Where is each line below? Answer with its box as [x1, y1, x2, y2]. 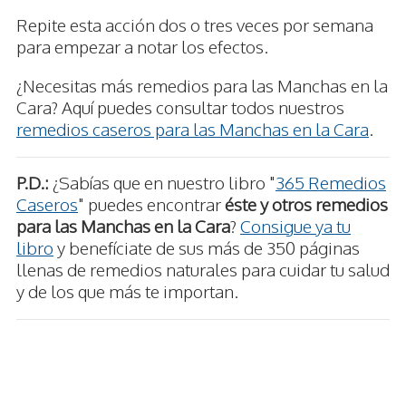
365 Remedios [275, 171, 386, 194]
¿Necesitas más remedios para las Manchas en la [16, 74, 388, 97]
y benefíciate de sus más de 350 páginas [53, 237, 360, 259]
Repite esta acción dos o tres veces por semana [16, 14, 373, 36]
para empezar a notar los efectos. [16, 35, 268, 58]
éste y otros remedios [225, 193, 388, 216]
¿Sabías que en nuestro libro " [49, 171, 275, 194]
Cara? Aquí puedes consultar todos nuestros [16, 96, 344, 119]
